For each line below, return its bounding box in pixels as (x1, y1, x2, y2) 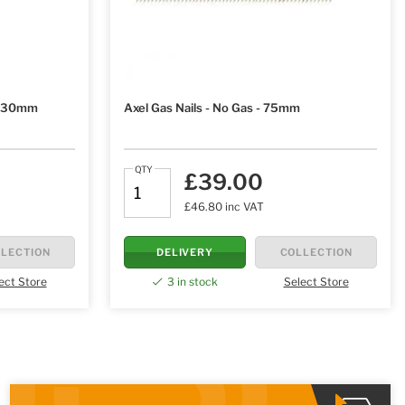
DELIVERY (155, 245, 214, 259)
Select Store (283, 275, 349, 289)
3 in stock (166, 275, 218, 289)
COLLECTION (279, 245, 353, 259)
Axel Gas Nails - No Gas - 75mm (124, 100, 300, 116)
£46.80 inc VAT (184, 199, 264, 213)
